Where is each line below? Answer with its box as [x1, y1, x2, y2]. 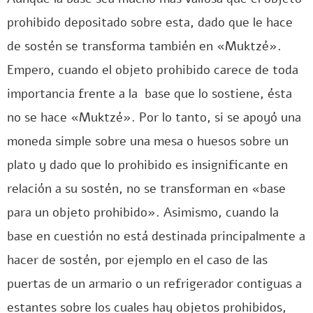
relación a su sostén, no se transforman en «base [7, 180, 286, 197]
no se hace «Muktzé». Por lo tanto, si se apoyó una [7, 109, 301, 126]
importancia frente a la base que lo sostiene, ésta [7, 85, 292, 102]
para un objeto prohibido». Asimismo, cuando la [7, 204, 279, 221]
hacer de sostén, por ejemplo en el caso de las [7, 252, 268, 268]
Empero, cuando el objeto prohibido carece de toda [7, 61, 298, 78]
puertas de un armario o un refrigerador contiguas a [7, 275, 302, 292]
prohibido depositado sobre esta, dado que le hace [7, 14, 293, 31]
